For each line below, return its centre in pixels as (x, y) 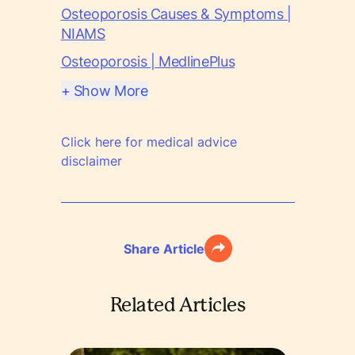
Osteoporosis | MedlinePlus (148, 61)
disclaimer (91, 161)
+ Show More (104, 91)
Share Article (164, 248)
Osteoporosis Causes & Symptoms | (176, 14)
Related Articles (177, 305)
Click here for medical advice (149, 142)
